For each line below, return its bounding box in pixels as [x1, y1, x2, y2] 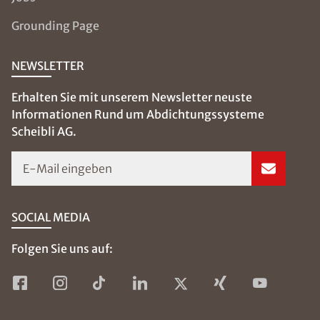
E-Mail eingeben [23, 161, 112, 176]
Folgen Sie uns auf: [11, 241, 113, 256]
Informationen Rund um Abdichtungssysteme [11, 106, 264, 121]
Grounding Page [11, 18, 99, 33]
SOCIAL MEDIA [11, 209, 90, 224]
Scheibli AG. [11, 124, 76, 139]
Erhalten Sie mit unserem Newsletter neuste [11, 89, 252, 104]
